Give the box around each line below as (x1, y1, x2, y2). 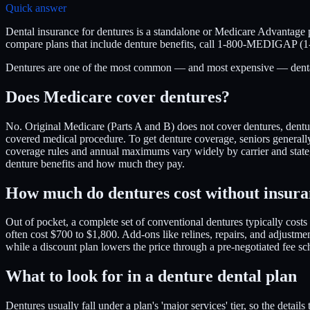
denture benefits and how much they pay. (6, 157, 185, 170)
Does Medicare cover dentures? (6, 87, 230, 106)
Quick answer (6, 1, 66, 14)
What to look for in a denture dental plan (6, 267, 297, 286)
